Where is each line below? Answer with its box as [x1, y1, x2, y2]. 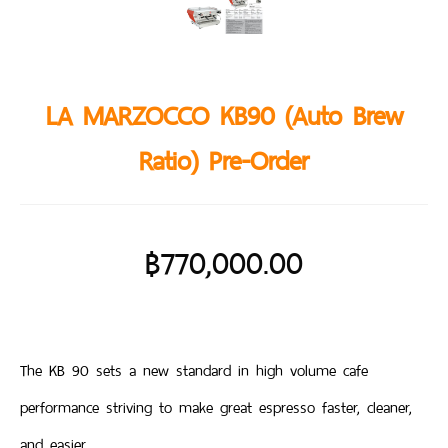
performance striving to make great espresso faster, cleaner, [20, 394, 412, 422]
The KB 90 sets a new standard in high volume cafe [20, 357, 368, 385]
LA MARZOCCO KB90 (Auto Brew [45, 93, 403, 140]
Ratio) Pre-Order [139, 138, 309, 185]
